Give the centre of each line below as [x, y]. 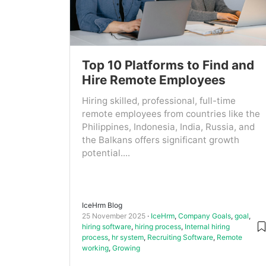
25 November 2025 [114, 216]
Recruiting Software [180, 237]
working [95, 248]
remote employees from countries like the [171, 114]
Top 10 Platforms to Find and [168, 65]
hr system [128, 237]
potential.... [106, 153]
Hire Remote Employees [154, 80]
